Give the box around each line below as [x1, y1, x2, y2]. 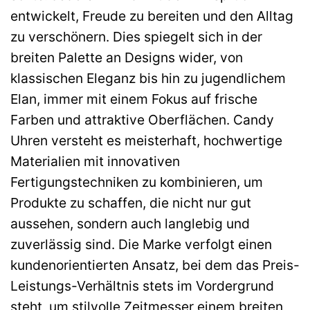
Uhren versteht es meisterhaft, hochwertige [10, 132, 282, 149]
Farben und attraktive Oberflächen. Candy [10, 111, 274, 129]
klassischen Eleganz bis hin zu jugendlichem [10, 70, 286, 87]
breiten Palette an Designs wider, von [10, 49, 243, 66]
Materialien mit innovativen [10, 153, 180, 170]
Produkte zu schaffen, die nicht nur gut [10, 194, 251, 212]
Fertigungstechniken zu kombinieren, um [10, 174, 263, 191]
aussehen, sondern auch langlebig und [10, 215, 250, 232]
